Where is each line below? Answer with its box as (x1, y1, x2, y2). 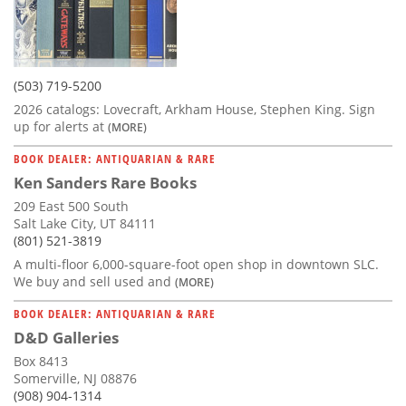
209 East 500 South (14, 197, 129, 215)
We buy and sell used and (14, 272, 175, 290)
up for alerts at (14, 117, 108, 135)
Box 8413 (14, 352, 68, 370)
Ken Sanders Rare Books (14, 171, 197, 193)
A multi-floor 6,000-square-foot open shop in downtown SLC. (14, 255, 379, 273)
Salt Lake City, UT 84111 (14, 214, 156, 232)
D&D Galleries (14, 326, 119, 348)
